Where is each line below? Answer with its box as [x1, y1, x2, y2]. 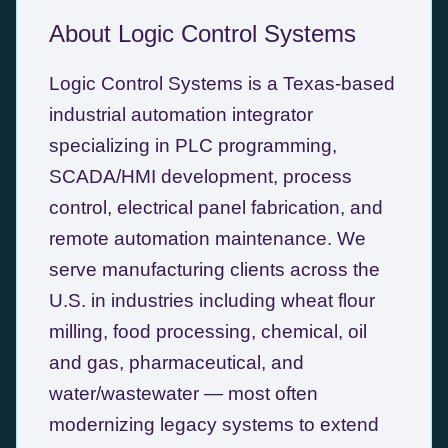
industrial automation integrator [49, 104, 313, 125]
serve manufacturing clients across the [49, 259, 380, 280]
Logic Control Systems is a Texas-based [49, 73, 395, 94]
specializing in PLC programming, [49, 135, 337, 156]
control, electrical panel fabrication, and [49, 197, 383, 218]
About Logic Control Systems [49, 20, 356, 47]
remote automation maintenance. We [49, 228, 366, 249]
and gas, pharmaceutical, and [49, 352, 304, 373]
